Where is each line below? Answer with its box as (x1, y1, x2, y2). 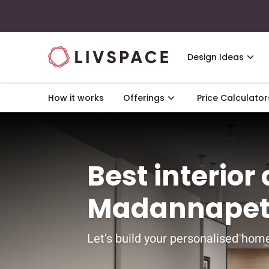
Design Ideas (187, 51, 244, 63)
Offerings (123, 92, 165, 104)
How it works (48, 92, 104, 104)
